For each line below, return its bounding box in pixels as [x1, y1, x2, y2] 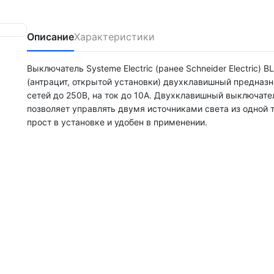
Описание [27, 30, 74, 43]
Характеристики [74, 30, 155, 43]
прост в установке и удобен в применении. [27, 116, 207, 127]
